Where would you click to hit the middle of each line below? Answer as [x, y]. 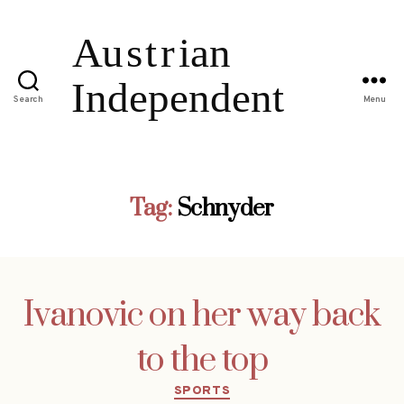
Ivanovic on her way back [202, 315]
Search [28, 100]
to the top [202, 360]
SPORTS [202, 390]
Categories [240, 387]
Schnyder [225, 208]
